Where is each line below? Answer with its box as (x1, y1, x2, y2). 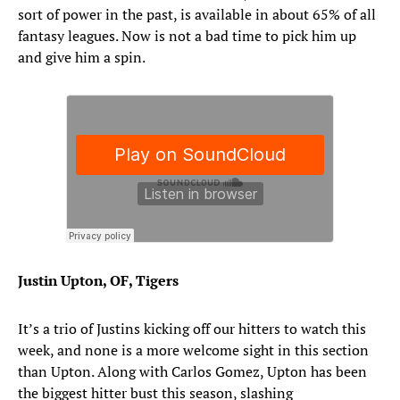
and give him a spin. (18, 47, 146, 68)
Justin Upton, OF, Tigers (18, 271, 182, 291)
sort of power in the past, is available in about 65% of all (18, 4, 376, 25)
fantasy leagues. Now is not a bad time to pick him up (18, 26, 356, 46)
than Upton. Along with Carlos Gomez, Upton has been (18, 362, 367, 382)
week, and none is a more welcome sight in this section (18, 340, 369, 361)
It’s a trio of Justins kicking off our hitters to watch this (18, 319, 366, 339)
